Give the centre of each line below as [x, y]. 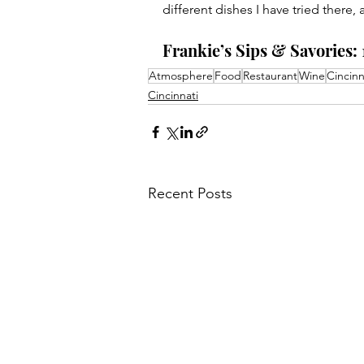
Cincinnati [173, 95]
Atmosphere [181, 76]
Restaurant [270, 76]
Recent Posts [190, 194]
